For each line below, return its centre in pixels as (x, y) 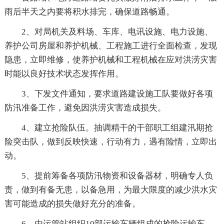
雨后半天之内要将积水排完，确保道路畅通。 (89, 12)
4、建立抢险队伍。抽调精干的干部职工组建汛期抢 (117, 128)
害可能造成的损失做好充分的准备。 (72, 204)
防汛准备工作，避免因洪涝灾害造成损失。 (85, 108)
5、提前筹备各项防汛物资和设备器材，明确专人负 (117, 176)
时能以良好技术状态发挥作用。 (64, 74)
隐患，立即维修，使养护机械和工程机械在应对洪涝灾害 (110, 60)
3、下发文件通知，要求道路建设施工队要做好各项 (117, 94)
